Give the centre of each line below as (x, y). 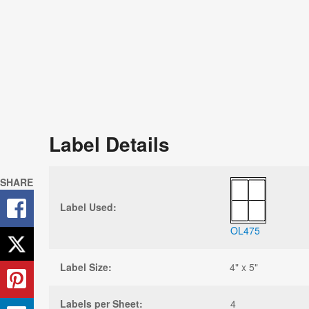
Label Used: (88, 207)
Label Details (109, 143)
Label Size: (86, 267)
